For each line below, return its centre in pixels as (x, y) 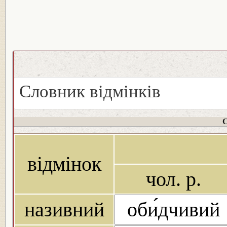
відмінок (64, 164)
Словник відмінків (90, 91)
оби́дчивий (174, 210)
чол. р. (174, 179)
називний (64, 210)
